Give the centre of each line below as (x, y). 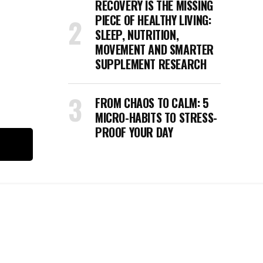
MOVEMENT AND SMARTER (155, 49)
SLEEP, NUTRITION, (137, 35)
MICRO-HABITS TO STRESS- (156, 117)
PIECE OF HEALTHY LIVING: (153, 20)
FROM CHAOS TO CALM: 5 (152, 103)
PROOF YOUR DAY (134, 132)
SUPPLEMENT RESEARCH (151, 64)
